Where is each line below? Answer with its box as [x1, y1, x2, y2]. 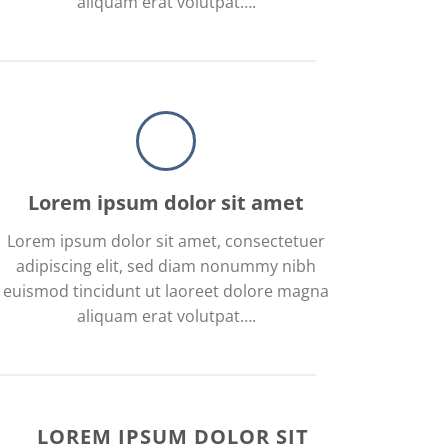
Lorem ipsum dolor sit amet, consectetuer [7, 230, 325, 252]
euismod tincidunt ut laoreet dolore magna [3, 280, 329, 302]
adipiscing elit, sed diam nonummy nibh [16, 255, 316, 277]
